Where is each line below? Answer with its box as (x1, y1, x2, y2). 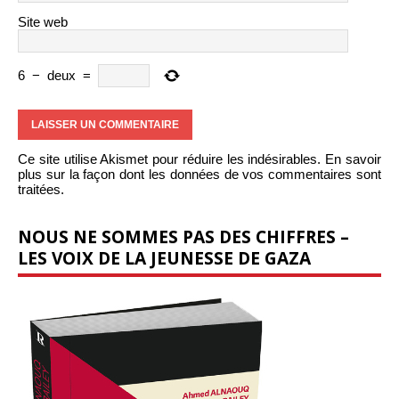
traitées (18, 181, 61, 197)
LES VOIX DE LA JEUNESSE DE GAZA (18, 245, 311, 270)
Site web (18, 13, 68, 29)
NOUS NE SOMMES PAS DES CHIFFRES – (18, 224, 349, 248)
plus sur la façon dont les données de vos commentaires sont (18, 166, 381, 182)
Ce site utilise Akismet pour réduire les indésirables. (18, 151, 326, 167)
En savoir (325, 151, 382, 167)
